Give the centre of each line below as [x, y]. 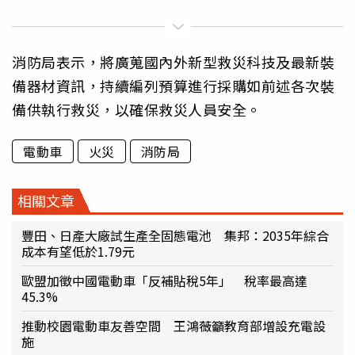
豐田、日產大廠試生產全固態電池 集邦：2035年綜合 [175, 236]
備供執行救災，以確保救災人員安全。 [137, 110]
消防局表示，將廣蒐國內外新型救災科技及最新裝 [173, 62]
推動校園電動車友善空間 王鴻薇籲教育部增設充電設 [174, 326]
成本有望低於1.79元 [78, 252]
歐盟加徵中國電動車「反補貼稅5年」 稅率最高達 [164, 281]
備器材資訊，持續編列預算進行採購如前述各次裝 [173, 86]
